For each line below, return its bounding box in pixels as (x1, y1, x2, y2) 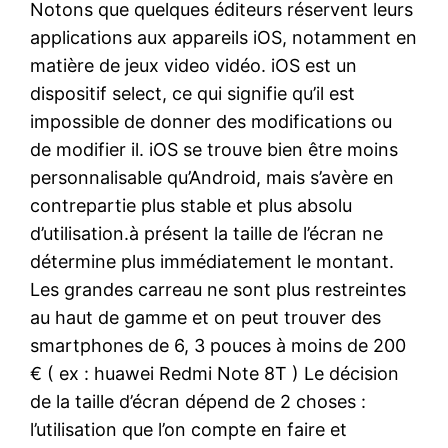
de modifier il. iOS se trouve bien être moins (30, 138, 399, 160)
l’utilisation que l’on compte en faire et (30, 418, 348, 440)
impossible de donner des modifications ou (30, 110, 393, 132)
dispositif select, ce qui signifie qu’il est (30, 82, 356, 104)
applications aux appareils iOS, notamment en (30, 26, 418, 48)
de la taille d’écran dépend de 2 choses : (30, 390, 367, 412)
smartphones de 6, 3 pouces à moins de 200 (30, 334, 407, 356)
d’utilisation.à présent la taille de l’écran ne (30, 222, 384, 244)
